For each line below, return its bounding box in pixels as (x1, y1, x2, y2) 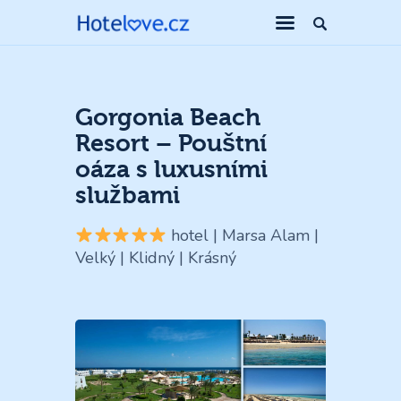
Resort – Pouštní (75, 130, 267, 158)
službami (75, 182, 180, 210)
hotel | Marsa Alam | (166, 225, 320, 247)
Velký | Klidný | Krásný (75, 247, 236, 269)
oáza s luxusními (75, 156, 268, 184)
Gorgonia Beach (75, 104, 260, 132)
